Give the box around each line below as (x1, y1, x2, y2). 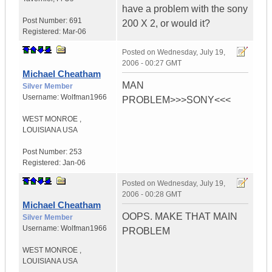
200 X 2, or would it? (122, 18, 210, 29)
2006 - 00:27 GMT (122, 59, 182, 68)
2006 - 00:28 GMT (122, 190, 182, 199)
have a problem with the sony (122, 4, 248, 15)
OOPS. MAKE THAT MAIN (122, 211, 237, 222)
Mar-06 (63, 27, 86, 36)
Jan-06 (63, 158, 86, 168)
